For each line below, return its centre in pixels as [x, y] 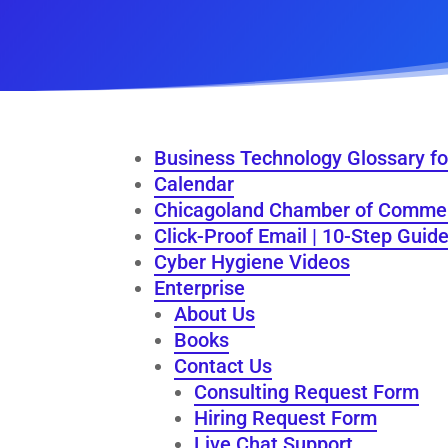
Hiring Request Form [286, 417]
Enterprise [200, 287]
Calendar [194, 183]
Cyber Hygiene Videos [252, 261]
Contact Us [223, 365]
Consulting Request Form [307, 391]
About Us [215, 313]
